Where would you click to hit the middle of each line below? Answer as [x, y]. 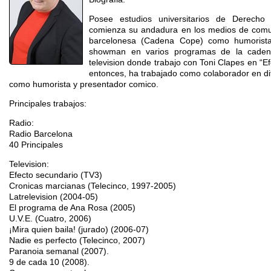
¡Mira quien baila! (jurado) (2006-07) [79, 229]
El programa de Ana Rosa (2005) [72, 207]
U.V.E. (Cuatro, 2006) [50, 218]
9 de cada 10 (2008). [49, 262]
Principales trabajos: [48, 103]
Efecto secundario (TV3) [56, 175]
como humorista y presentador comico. [84, 84]
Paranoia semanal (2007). [59, 251]
